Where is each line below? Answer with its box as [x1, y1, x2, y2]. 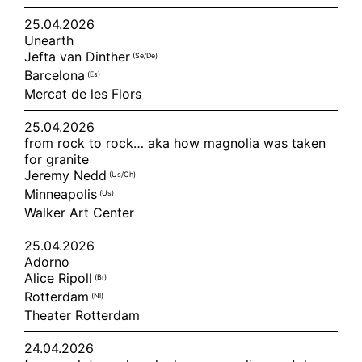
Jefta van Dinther [24, 48, 133, 65]
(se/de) [133, 50, 158, 60]
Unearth [24, 32, 74, 48]
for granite [24, 151, 89, 167]
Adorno [24, 254, 69, 270]
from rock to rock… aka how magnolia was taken [24, 135, 326, 151]
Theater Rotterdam [24, 307, 140, 323]
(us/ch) [109, 169, 136, 179]
